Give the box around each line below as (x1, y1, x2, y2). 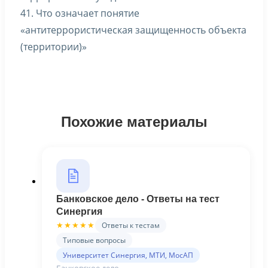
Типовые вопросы (63, 235, 126, 245)
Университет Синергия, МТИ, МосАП (63, 250, 193, 260)
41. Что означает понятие (20, 7, 139, 20)
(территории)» (20, 40, 87, 53)
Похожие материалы (60, 114, 208, 130)
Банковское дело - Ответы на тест (56, 194, 220, 204)
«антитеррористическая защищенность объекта (20, 23, 246, 36)
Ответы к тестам (102, 220, 160, 230)
